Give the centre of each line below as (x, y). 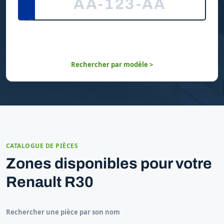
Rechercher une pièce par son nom (63, 212)
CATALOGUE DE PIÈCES (42, 145)
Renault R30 (50, 182)
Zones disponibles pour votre (109, 163)
